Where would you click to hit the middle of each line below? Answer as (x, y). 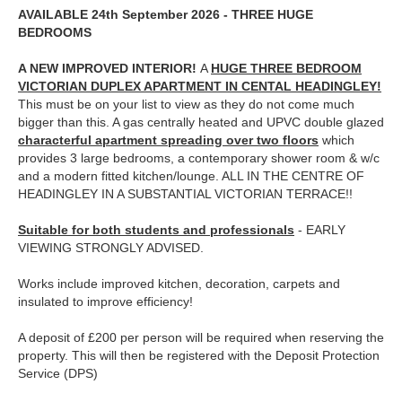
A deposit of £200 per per (90, 338)
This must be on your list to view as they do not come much (186, 105)
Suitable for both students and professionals (156, 230)
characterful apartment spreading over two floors (168, 140)
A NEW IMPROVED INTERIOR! (109, 69)
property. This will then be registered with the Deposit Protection (199, 356)
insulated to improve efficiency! (105, 302)
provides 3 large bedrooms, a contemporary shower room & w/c (199, 158)
